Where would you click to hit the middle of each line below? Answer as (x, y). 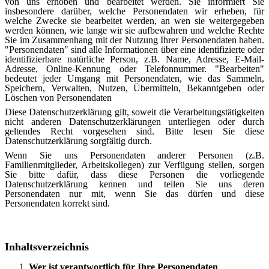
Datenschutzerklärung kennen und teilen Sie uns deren (134, 184)
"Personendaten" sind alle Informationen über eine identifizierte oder (134, 50)
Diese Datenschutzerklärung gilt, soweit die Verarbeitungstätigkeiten (134, 112)
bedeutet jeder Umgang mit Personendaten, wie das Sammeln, (134, 79)
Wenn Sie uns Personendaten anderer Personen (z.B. (134, 156)
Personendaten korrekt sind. (57, 204)
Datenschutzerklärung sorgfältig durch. (78, 141)
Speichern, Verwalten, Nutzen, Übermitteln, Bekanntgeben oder (134, 88)
